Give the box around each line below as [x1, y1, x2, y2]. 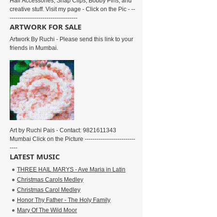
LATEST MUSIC [10, 152, 61, 161]
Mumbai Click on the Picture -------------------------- [10, 136, 136, 142]
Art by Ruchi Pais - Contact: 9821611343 [10, 127, 117, 134]
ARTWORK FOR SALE [10, 22, 82, 31]
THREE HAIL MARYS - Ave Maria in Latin [17, 166, 126, 173]
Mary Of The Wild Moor [17, 207, 77, 214]
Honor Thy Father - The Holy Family [17, 197, 111, 203]
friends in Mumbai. [10, 45, 59, 51]
